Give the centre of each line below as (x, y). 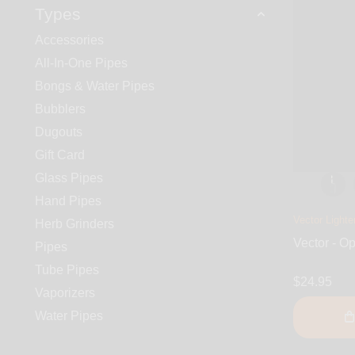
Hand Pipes (68, 201)
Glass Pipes (69, 178)
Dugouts (59, 132)
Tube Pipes (67, 270)
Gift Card (60, 155)
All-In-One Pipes (81, 63)
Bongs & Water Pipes (95, 86)
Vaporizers (65, 293)
